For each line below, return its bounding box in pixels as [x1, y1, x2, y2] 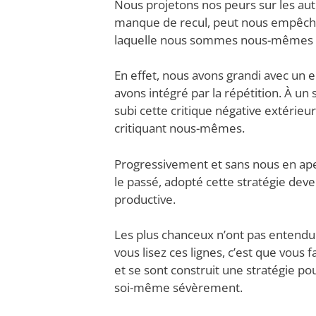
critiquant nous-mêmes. [114, 120, 245, 137]
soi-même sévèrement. [114, 279, 243, 296]
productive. [114, 190, 176, 207]
